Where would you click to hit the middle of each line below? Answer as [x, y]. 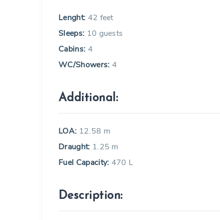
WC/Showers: [84, 65]
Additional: [88, 98]
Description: [91, 196]
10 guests [104, 33]
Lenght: [72, 18]
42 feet [99, 18]
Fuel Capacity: [85, 163]
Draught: [75, 147]
